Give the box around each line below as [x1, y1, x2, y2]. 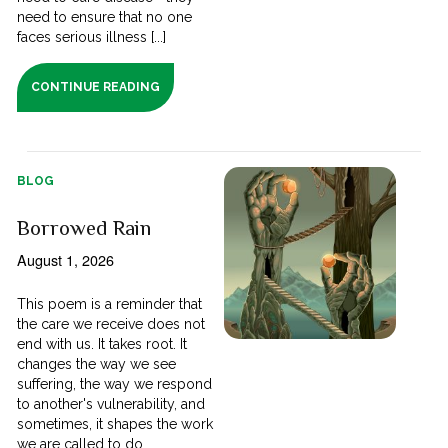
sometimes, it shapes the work [17, 415, 214, 432]
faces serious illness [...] [17, 28, 167, 45]
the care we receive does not [17, 315, 206, 332]
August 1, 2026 [17, 248, 115, 270]
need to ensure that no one [17, 8, 193, 25]
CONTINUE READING [31, 79, 161, 94]
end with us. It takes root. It [17, 335, 188, 352]
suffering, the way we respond [17, 375, 213, 392]
